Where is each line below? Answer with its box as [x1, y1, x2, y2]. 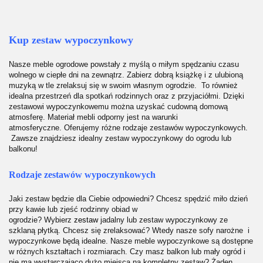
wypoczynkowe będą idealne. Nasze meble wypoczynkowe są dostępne [9, 236, 253, 245]
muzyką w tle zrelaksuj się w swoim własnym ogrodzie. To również [9, 81, 238, 90]
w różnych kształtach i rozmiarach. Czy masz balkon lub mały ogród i [9, 247, 245, 256]
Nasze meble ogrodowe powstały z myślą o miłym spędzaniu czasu [9, 60, 239, 69]
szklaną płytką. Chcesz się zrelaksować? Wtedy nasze [9, 225, 199, 235]
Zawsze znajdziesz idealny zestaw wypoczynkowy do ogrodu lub [9, 134, 231, 143]
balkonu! [9, 144, 38, 154]
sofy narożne [199, 225, 245, 235]
